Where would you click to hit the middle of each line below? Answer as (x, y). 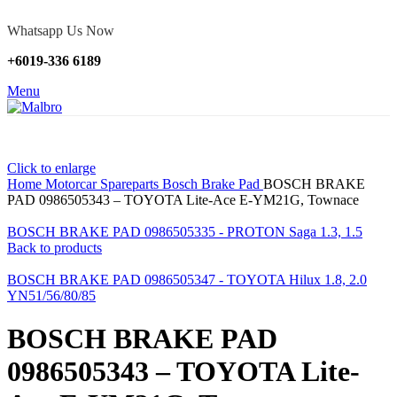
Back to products (54, 248)
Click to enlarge (51, 168)
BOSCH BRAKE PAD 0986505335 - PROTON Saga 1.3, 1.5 (185, 232)
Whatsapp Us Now (61, 31)
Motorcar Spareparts (104, 184)
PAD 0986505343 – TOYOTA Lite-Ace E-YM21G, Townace (183, 200)
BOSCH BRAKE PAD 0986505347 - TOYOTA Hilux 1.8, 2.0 (187, 280)
